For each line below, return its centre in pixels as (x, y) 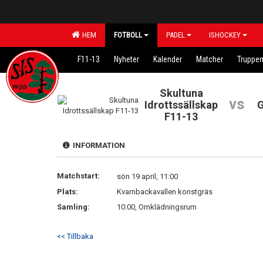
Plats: (68, 192)
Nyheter (127, 59)
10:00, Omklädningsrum (157, 207)
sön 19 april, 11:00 (147, 176)
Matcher (210, 59)
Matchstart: (78, 176)
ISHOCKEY (225, 35)
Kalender (168, 59)
